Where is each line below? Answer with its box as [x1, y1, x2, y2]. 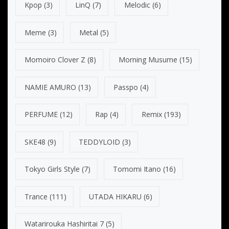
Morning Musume [119, 55, 178, 65]
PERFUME [25, 109, 58, 120]
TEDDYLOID [79, 136, 121, 147]
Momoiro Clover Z [25, 55, 86, 65]
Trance [25, 191, 48, 201]
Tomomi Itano [113, 164, 162, 174]
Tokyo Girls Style [25, 164, 80, 174]
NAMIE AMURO [25, 82, 77, 92]
